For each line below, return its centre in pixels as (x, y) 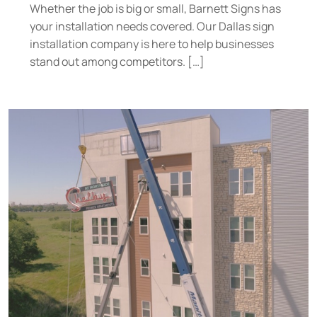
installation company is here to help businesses (152, 44)
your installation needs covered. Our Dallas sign (152, 27)
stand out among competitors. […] (117, 62)
